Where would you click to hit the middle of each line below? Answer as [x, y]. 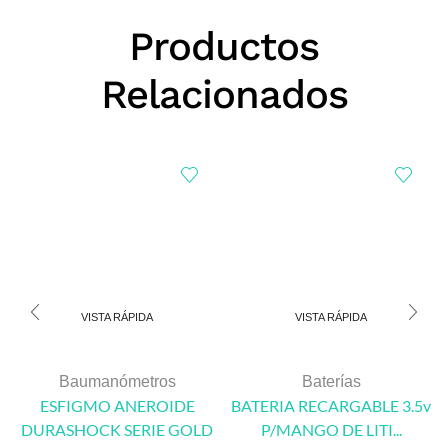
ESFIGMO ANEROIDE [117, 405]
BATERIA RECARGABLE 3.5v [331, 405]
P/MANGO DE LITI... [331, 429]
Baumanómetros [117, 381]
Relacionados [224, 94]
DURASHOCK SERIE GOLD [117, 429]
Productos [224, 46]
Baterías [331, 381]
